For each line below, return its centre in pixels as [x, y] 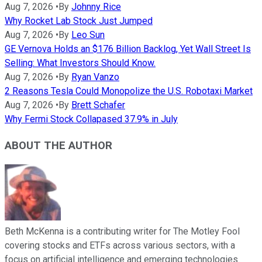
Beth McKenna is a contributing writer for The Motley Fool [122, 232]
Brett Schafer [98, 105]
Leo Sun [88, 35]
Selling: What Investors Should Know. [80, 63]
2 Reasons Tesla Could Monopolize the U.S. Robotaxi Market [129, 91]
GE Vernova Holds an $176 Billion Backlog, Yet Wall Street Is [128, 49]
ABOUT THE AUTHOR [58, 145]
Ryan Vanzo [95, 77]
